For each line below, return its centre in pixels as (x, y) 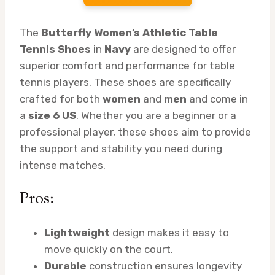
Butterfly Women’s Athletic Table (130, 33)
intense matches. (63, 165)
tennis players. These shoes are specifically (125, 83)
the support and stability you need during (121, 149)
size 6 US (52, 116)
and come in (217, 99)
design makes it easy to (169, 233)
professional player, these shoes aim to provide (135, 132)
